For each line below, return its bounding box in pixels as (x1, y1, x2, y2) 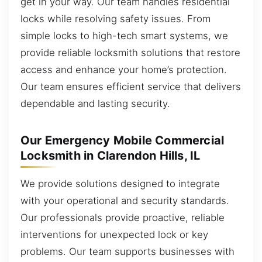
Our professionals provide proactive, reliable (20, 211, 225, 223)
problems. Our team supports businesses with (20, 245, 235, 257)
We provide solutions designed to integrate (20, 177, 220, 189)
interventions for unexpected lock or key (20, 228, 208, 240)
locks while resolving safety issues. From (20, 12, 211, 25)
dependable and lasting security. (20, 97, 170, 109)
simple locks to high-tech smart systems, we (20, 29, 228, 42)
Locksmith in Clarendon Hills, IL (20, 149, 201, 163)
